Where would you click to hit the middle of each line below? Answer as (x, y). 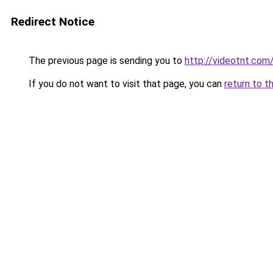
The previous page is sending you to (105, 61)
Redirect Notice (53, 22)
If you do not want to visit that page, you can (125, 84)
